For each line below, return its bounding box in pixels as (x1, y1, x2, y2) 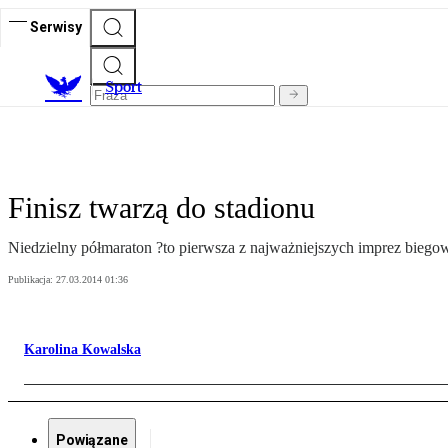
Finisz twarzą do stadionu (8, 191, 315, 225)
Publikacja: (8, 274, 56, 286)
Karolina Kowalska (24, 342, 141, 358)
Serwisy (30, 18, 82, 35)
